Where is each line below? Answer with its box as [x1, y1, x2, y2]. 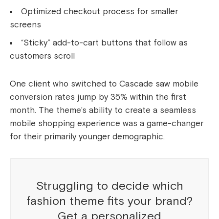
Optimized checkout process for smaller [21, 6, 178, 17]
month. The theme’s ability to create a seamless [10, 105, 196, 116]
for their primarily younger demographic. [10, 131, 165, 142]
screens [10, 20, 41, 30]
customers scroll [10, 51, 75, 62]
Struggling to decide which [36, 179, 183, 194]
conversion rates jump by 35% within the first [10, 92, 186, 103]
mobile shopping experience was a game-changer [10, 118, 203, 129]
